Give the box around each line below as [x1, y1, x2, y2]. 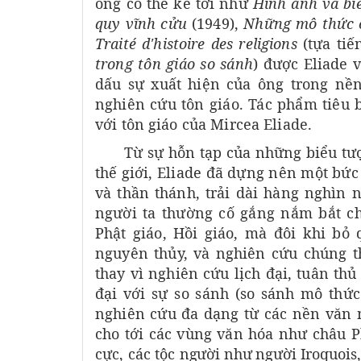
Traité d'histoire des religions [95, 34, 303, 54]
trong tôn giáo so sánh [95, 54, 253, 74]
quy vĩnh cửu [95, 14, 187, 34]
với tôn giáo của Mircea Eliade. [95, 114, 313, 135]
